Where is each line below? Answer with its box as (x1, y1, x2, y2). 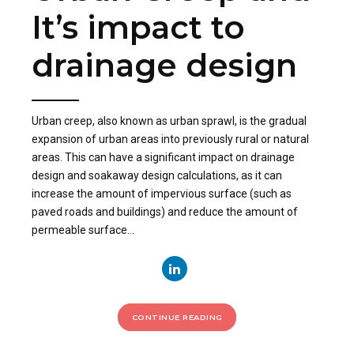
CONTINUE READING (131, 312, 223, 322)
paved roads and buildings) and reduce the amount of (32, 205, 298, 219)
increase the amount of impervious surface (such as (32, 187, 292, 201)
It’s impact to (32, 8, 245, 47)
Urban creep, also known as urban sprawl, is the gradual (32, 115, 307, 128)
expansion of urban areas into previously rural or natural (32, 133, 309, 146)
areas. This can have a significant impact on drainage (32, 151, 295, 164)
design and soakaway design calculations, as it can (32, 169, 282, 183)
